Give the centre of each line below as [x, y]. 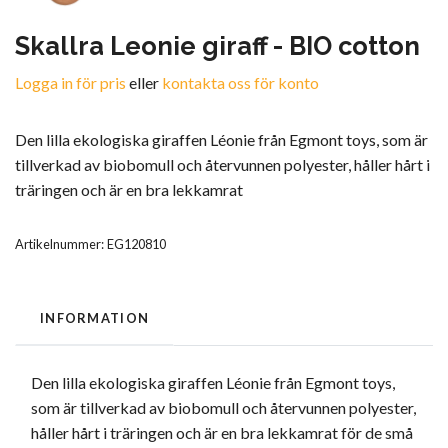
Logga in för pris [70, 83]
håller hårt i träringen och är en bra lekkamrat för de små [222, 433]
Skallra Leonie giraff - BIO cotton [217, 46]
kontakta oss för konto [240, 83]
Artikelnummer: [59, 244]
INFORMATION [95, 318]
